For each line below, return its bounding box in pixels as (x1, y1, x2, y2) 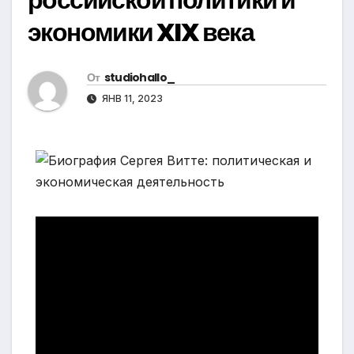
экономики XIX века (28, 14, 254, 51)
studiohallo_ (104, 70, 175, 86)
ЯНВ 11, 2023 (100, 92, 163, 105)
